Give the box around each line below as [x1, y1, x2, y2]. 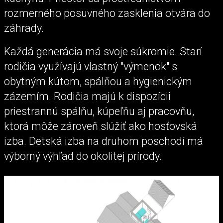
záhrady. [4, 21, 44, 34]
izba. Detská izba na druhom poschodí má [4, 135, 203, 148]
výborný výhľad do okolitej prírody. [4, 150, 164, 163]
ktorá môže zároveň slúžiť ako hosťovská [4, 120, 197, 133]
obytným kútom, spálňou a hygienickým [4, 75, 192, 88]
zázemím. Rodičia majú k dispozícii [4, 90, 171, 103]
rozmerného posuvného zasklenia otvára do [4, 6, 210, 19]
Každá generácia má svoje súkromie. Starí [4, 45, 202, 58]
